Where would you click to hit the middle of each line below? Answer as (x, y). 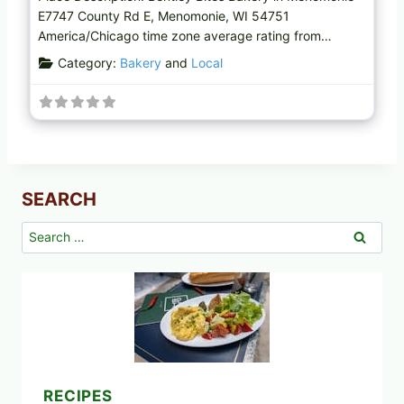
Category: (88, 62)
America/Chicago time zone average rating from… (185, 35)
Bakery (140, 62)
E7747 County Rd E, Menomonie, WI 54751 (164, 15)
